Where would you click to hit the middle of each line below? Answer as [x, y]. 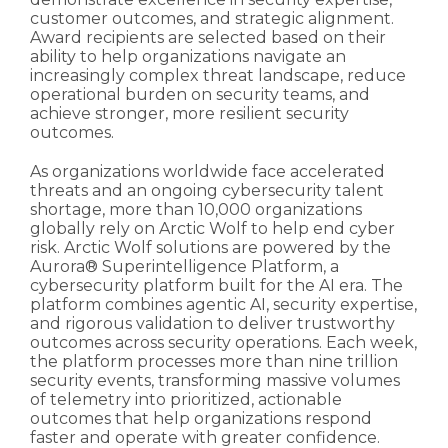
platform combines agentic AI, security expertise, [223, 305]
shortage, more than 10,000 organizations [196, 210]
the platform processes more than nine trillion [214, 362]
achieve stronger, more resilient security [189, 114]
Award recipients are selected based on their [208, 38]
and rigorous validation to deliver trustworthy [212, 324]
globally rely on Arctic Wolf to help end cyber [212, 229]
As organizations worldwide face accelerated [207, 172]
